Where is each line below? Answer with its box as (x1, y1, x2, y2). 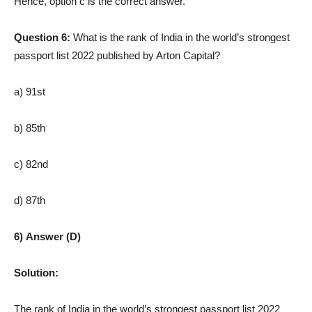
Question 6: (14, 31, 73, 43)
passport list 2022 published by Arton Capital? (14, 49, 220, 61)
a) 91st (14, 85, 45, 97)
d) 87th (14, 194, 45, 206)
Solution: (14, 266, 58, 279)
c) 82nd (14, 157, 48, 170)
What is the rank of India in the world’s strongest (73, 31, 290, 43)
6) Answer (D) (14, 230, 81, 242)
